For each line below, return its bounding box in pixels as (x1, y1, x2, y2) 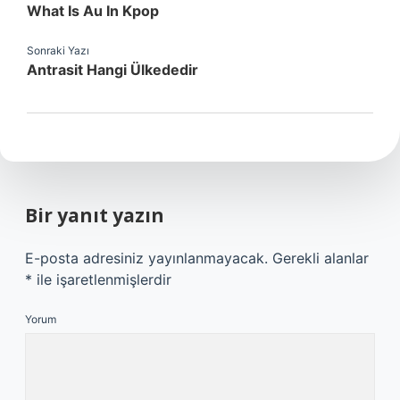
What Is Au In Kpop (27, 2, 159, 20)
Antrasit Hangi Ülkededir (27, 61, 198, 79)
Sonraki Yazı (27, 44, 89, 57)
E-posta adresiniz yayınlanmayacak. (25, 249, 268, 267)
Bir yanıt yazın (25, 203, 164, 228)
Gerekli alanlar (272, 249, 369, 267)
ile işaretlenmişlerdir (32, 271, 171, 288)
